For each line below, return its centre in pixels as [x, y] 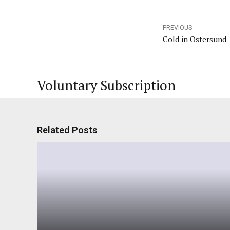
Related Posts [67, 130]
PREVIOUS [177, 27]
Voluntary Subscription [106, 85]
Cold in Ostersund [195, 39]
